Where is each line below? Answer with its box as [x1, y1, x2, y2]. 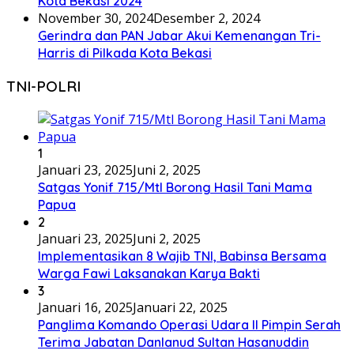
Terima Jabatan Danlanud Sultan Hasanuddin [38, 333, 309, 350]
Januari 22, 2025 [133, 298, 228, 316]
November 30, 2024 [38, 9, 153, 28]
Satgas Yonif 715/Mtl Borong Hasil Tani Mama [38, 179, 312, 195]
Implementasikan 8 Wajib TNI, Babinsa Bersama [38, 247, 326, 264]
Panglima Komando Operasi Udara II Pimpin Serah [38, 316, 341, 333]
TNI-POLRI [6, 76, 81, 96]
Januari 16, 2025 [38, 298, 133, 316]
